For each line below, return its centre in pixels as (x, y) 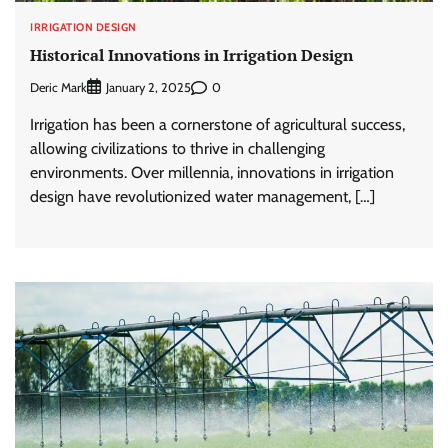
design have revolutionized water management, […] (202, 197)
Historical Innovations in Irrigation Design (191, 55)
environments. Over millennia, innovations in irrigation (212, 173)
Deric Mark (58, 87)
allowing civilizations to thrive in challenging (177, 149)
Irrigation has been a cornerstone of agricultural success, (217, 125)
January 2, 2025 (148, 88)
